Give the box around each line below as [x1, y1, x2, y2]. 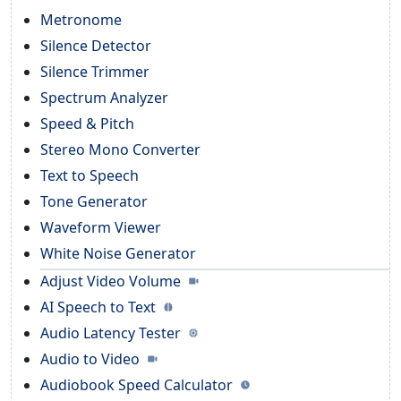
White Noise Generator [40, 243, 196, 263]
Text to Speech [40, 165, 139, 185]
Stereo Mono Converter [40, 139, 200, 159]
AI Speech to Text [40, 296, 159, 317]
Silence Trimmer [40, 61, 149, 81]
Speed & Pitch [40, 113, 134, 133]
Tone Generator [40, 191, 148, 211]
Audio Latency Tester [40, 322, 184, 343]
